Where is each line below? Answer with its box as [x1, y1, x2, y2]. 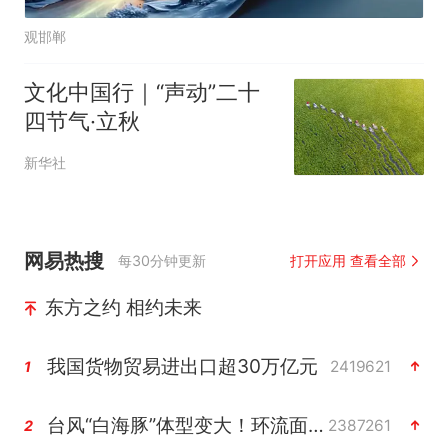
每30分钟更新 [118, 252, 207, 270]
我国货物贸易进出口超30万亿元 [46, 354, 318, 379]
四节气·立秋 [23, 108, 140, 135]
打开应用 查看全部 [289, 252, 407, 270]
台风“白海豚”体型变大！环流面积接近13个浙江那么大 [307, 413, 324, 438]
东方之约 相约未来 [44, 295, 202, 320]
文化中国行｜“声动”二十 [23, 79, 260, 106]
